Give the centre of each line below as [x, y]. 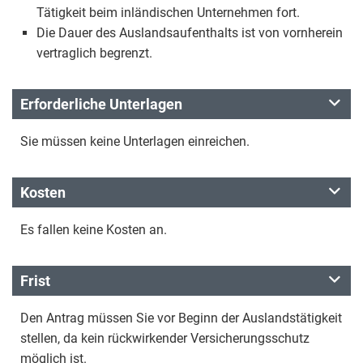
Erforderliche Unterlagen [101, 104]
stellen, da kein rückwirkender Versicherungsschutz [165, 338]
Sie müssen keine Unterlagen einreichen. [135, 141]
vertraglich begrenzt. [94, 53]
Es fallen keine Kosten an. [94, 230]
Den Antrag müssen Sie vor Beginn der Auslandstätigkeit [181, 318]
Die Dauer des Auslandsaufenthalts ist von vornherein [190, 33]
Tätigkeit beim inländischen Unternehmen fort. [168, 13]
